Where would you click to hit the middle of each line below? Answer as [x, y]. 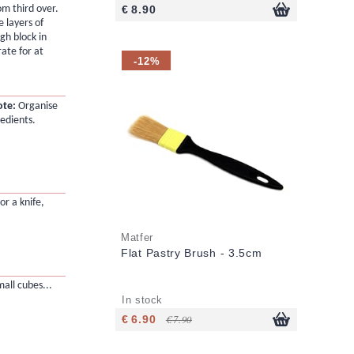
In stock [143, 300]
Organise [36, 106]
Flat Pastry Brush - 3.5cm [192, 252]
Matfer [137, 237]
